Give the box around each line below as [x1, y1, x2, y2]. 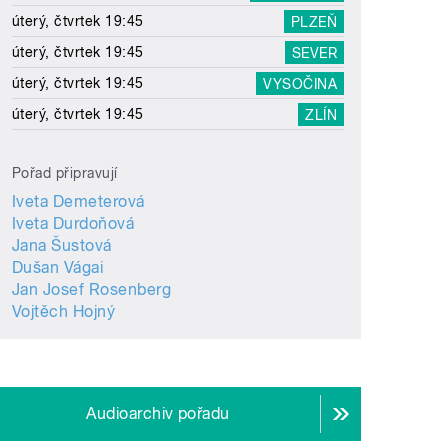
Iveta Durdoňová [12, 214, 135, 234]
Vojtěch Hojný [12, 302, 116, 322]
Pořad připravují [12, 165, 118, 182]
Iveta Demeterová [12, 192, 145, 212]
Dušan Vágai [12, 258, 104, 278]
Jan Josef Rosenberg [12, 280, 172, 300]
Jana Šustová [12, 236, 112, 256]
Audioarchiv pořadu [86, 404, 230, 424]
